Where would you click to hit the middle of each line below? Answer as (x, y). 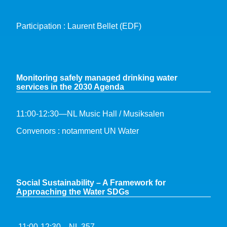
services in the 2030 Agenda (70, 87)
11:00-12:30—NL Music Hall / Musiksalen (90, 113)
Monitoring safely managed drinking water (97, 78)
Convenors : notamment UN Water (78, 131)
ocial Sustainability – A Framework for (94, 182)
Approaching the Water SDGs (73, 192)
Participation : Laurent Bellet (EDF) (79, 26)
